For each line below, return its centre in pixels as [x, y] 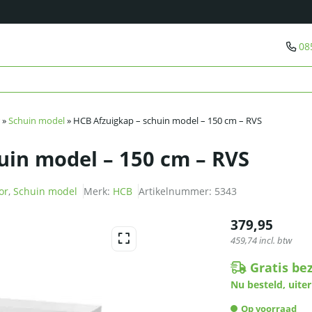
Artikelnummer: [177, 192]
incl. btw [274, 241]
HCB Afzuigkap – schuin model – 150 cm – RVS [167, 121]
